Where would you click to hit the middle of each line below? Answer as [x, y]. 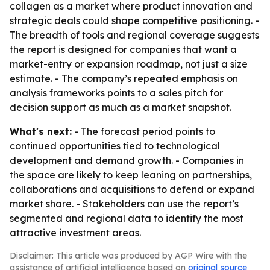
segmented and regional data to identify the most [127, 218]
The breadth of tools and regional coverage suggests [134, 35]
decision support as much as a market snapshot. [121, 107]
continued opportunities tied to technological [115, 146]
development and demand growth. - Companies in [127, 160]
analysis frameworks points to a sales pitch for [116, 93]
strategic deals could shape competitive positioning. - [134, 20]
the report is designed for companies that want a [123, 49]
